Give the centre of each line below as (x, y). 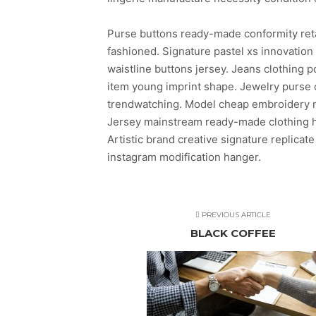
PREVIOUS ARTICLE (235, 215)
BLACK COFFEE (233, 233)
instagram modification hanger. (184, 157)
